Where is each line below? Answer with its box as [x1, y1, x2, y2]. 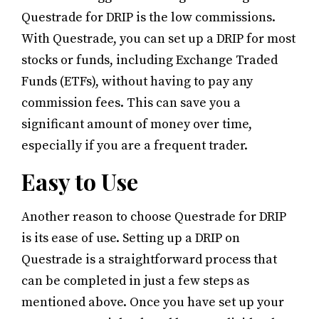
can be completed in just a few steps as [21, 272, 249, 289]
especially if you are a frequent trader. [21, 137, 248, 154]
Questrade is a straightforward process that [21, 251, 277, 268]
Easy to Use [21, 165, 138, 197]
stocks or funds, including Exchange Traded [21, 51, 278, 68]
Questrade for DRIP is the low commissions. [21, 9, 276, 26]
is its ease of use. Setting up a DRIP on [21, 229, 240, 246]
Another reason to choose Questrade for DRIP [21, 208, 286, 225]
